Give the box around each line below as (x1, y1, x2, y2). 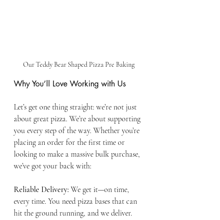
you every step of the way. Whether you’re (14, 125, 141, 136)
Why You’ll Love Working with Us (14, 78, 126, 89)
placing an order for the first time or (14, 137, 127, 147)
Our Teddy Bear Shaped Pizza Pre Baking (23, 60, 135, 69)
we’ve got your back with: (14, 161, 91, 171)
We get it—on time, (69, 184, 131, 194)
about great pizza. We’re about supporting (14, 113, 142, 124)
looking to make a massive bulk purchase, (14, 149, 142, 159)
